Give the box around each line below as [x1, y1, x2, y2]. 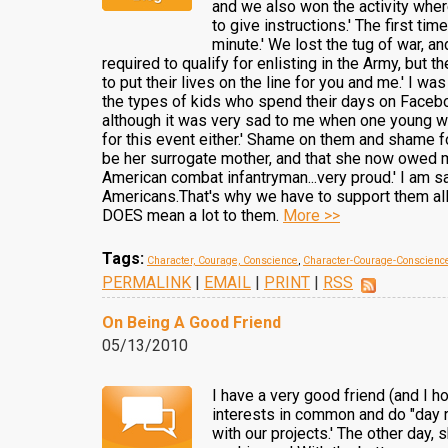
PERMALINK [102, 273, 191, 292]
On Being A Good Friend [102, 313, 281, 332]
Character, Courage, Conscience [147, 254, 298, 267]
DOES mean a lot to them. [102, 206, 283, 225]
